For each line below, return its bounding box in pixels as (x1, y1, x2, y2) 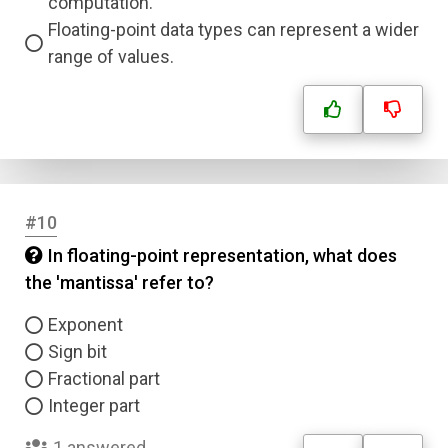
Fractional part (48, 368, 160, 389)
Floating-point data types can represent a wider (48, 19, 419, 40)
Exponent (48, 314, 123, 335)
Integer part (48, 395, 140, 416)
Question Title (29, 369, 145, 390)
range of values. (48, 46, 174, 67)
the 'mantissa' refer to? (25, 272, 214, 293)
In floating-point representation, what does (48, 245, 397, 266)
